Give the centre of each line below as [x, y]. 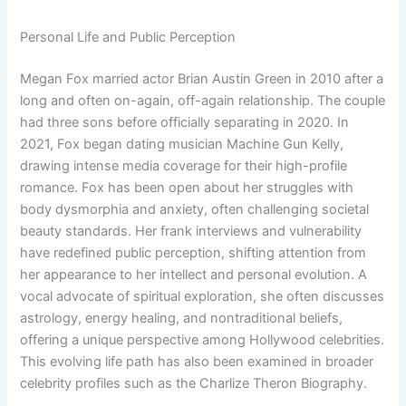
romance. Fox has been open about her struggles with [187, 188]
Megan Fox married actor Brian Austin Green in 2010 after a [202, 79]
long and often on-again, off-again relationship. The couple [203, 101]
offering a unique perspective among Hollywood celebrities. [203, 340]
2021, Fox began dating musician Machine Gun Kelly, [182, 145]
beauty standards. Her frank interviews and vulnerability [191, 232]
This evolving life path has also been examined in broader [197, 362]
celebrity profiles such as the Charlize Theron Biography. [194, 384]
